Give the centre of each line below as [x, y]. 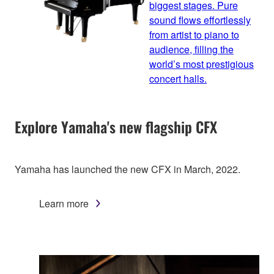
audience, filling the [191, 49]
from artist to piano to [194, 34]
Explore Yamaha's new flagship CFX [116, 126]
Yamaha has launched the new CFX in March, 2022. [128, 169]
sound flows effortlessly [200, 20]
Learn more [64, 203]
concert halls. [178, 78]
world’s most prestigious [202, 64]
